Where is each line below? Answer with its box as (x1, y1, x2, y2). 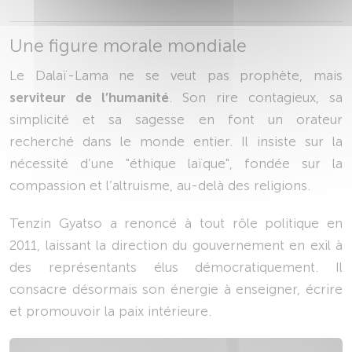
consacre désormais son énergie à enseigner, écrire (9, 281, 343, 298)
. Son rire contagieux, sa (169, 90, 343, 106)
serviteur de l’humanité (9, 90, 169, 106)
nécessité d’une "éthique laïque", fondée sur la (9, 156, 343, 172)
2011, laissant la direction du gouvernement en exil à (9, 237, 343, 254)
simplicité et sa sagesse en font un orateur (9, 112, 343, 128)
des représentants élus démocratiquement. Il (9, 259, 343, 276)
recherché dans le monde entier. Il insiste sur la (9, 134, 343, 150)
